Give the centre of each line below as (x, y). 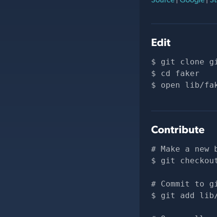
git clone (185, 62)
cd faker (180, 73)
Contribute (178, 129)
